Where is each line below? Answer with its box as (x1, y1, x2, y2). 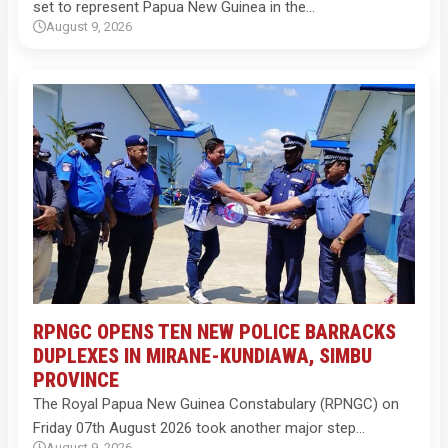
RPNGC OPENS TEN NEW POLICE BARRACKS (33, 320, 396, 344)
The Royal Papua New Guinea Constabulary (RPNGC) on (33, 395, 399, 413)
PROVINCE (33, 368, 119, 392)
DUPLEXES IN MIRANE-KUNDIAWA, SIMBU (33, 344, 372, 368)
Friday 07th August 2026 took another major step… (33, 419, 365, 437)
